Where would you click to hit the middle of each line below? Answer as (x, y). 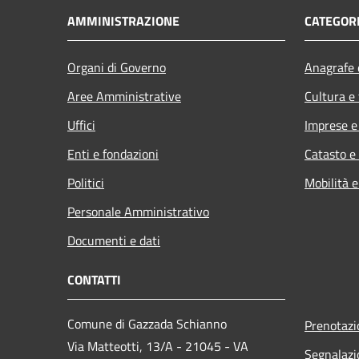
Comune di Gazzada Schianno (147, 323)
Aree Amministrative (124, 96)
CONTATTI (94, 279)
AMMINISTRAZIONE (123, 20)
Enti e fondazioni (113, 153)
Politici (86, 182)
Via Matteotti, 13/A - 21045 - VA (158, 346)
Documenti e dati (114, 240)
